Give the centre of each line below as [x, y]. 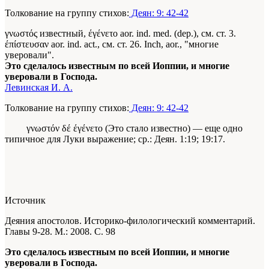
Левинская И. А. [39, 88]
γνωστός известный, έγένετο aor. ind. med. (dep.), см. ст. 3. [120, 34]
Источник [25, 201]
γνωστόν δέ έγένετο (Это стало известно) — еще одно [124, 128]
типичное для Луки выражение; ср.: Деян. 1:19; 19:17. [115, 139]
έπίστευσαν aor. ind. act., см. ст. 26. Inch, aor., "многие [112, 44]
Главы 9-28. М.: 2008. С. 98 [60, 232]
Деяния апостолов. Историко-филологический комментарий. [130, 221]
